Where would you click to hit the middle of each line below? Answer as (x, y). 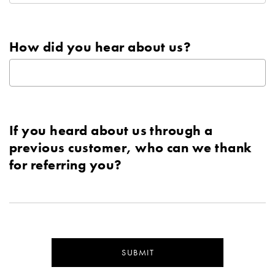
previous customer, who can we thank (130, 147)
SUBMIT (138, 253)
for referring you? (66, 165)
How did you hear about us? (100, 47)
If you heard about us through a (111, 130)
